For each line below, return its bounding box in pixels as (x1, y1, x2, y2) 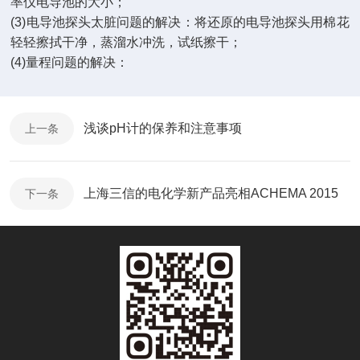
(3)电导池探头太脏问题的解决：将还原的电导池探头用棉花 (10, 15, 350, 29)
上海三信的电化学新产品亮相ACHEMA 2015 (84, 186, 338, 200)
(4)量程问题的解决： (10, 55, 129, 69)
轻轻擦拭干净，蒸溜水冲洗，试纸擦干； (10, 35, 243, 49)
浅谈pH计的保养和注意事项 (84, 121, 242, 135)
